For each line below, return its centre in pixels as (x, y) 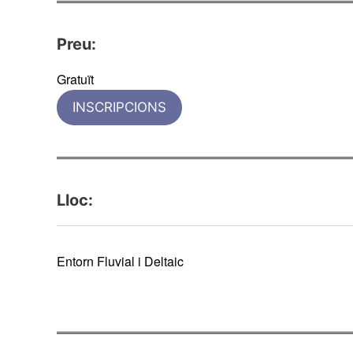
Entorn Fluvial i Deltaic (120, 261)
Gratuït (75, 79)
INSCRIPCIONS (119, 107)
